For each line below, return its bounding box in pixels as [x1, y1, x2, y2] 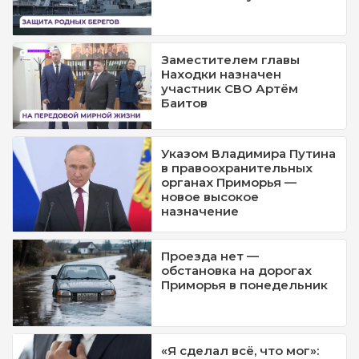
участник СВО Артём [161, 81, 299, 96]
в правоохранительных [161, 160, 313, 176]
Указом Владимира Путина [161, 146, 337, 162]
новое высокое [161, 189, 260, 205]
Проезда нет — [161, 248, 260, 264]
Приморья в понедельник [161, 277, 329, 293]
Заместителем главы [161, 52, 301, 67]
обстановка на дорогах [161, 263, 313, 279]
